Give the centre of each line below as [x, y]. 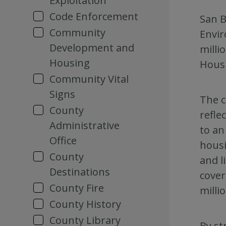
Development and [92, 48]
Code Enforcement [94, 16]
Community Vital [89, 79]
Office [63, 140]
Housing [70, 63]
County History [85, 204]
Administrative [84, 125]
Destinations [80, 172]
